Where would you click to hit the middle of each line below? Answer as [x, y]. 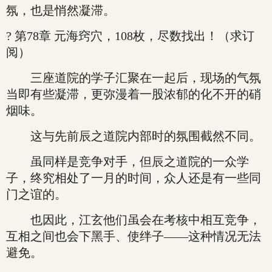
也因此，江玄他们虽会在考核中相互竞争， [134, 220]
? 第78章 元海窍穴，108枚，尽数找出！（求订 [130, 36]
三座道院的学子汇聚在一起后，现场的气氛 [134, 78]
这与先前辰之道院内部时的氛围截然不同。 [134, 136]
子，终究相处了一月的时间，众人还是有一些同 [134, 178]
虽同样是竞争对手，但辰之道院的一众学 [127, 161]
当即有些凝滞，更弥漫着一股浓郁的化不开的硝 [134, 94]
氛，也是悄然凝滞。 [61, 10]
